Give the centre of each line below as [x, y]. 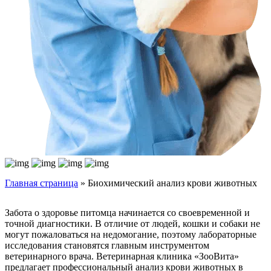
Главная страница [41, 183]
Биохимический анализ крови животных [172, 183]
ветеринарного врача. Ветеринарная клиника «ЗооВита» [122, 256]
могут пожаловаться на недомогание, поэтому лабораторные [131, 235]
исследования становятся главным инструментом [107, 246]
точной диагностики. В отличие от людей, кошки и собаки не [132, 224]
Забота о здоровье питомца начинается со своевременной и [127, 213]
